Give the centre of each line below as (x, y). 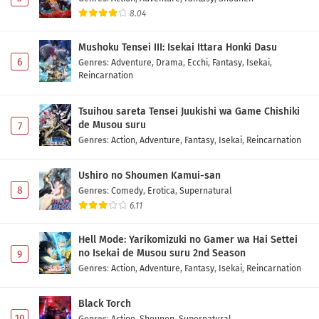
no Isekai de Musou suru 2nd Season (162, 253)
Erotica (161, 190)
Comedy (127, 190)
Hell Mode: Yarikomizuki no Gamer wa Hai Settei (188, 239)
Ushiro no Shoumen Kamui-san (150, 175)
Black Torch (105, 303)
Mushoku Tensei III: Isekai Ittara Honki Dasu (178, 48)
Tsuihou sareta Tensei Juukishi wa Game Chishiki (189, 111)
